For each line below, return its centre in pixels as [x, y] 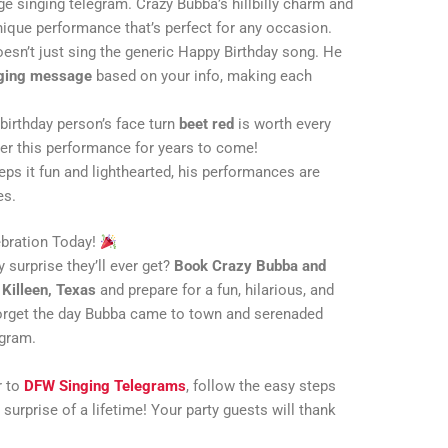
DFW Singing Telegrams [105, 386]
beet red [207, 123]
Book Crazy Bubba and [250, 266]
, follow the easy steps [261, 386]
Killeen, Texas [49, 290]
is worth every [283, 123]
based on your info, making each [202, 75]
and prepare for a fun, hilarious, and [215, 290]
